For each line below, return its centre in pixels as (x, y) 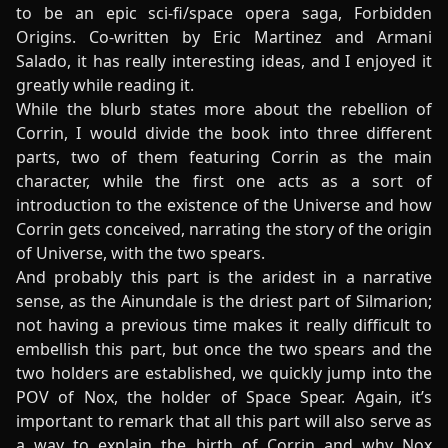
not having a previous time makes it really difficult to (224, 325)
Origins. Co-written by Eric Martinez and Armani (224, 37)
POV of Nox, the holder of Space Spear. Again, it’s (224, 397)
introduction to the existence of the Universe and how (224, 205)
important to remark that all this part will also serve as (224, 421)
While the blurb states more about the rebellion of (224, 109)
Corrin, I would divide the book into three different (224, 133)
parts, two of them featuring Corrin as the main (224, 157)
